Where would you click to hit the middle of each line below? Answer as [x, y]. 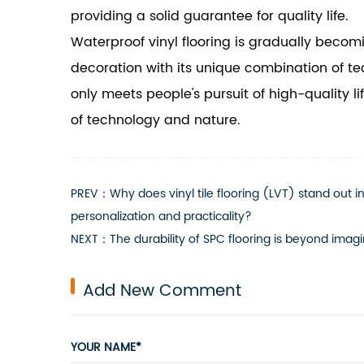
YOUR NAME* [106, 347]
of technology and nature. [156, 120]
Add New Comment [162, 291]
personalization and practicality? [161, 217]
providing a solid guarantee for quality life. [210, 16]
